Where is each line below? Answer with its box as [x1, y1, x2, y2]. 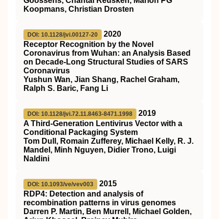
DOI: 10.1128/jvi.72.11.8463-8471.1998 [27, 110, 132, 117]
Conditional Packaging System [23, 128, 138, 136]
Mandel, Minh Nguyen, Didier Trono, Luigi [23, 146, 176, 154]
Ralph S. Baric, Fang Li [23, 84, 108, 92]
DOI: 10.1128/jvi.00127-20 [27, 31, 98, 38]
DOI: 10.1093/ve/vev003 [27, 181, 93, 188]
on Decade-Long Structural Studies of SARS [23, 58, 188, 66]
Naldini [23, 154, 49, 163]
